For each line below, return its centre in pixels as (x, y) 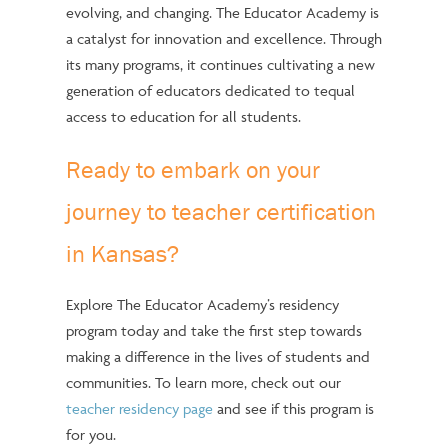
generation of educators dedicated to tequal (210, 91)
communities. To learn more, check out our (203, 383)
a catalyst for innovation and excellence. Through (223, 39)
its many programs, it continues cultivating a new (220, 65)
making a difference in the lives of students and (217, 357)
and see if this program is (293, 409)
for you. (92, 435)
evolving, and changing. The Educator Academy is (222, 13)
